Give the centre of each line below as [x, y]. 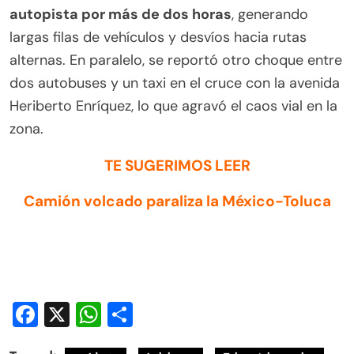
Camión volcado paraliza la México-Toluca [177, 201]
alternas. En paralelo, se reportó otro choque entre [176, 60]
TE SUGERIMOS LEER [177, 166]
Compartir [193, 315]
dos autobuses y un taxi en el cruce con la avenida [175, 83]
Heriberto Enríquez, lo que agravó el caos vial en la [173, 106]
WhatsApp [163, 315]
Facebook [94, 315]
